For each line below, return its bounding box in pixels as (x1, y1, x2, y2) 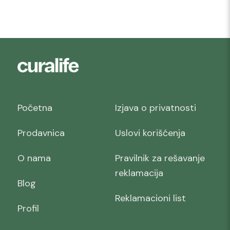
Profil (17, 202, 39, 215)
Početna (17, 101, 52, 114)
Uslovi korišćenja (114, 126, 185, 139)
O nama (17, 151, 51, 164)
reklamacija (114, 166, 163, 179)
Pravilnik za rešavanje (114, 151, 205, 164)
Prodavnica (17, 126, 65, 139)
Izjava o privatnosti (114, 101, 196, 114)
